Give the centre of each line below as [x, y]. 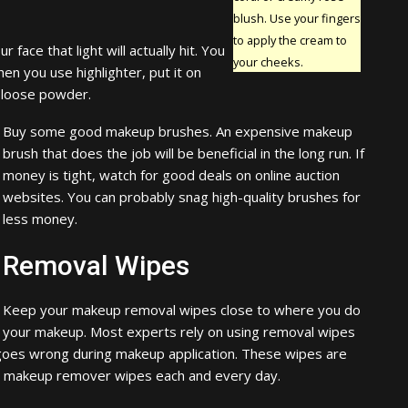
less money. [40, 218]
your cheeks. [268, 61]
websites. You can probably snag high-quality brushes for [182, 196]
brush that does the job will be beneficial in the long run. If [184, 153]
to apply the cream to [290, 40]
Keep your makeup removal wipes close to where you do [182, 309]
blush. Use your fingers [296, 18]
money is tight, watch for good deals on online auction [171, 174]
